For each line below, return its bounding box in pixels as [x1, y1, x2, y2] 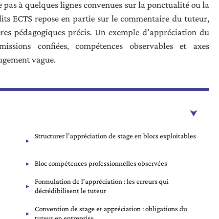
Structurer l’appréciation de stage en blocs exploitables [35, 132, 196, 140]
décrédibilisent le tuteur [35, 187, 106, 195]
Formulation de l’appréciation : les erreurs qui [35, 177, 169, 185]
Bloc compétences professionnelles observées [35, 159, 167, 167]
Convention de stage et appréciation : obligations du [35, 205, 187, 213]
